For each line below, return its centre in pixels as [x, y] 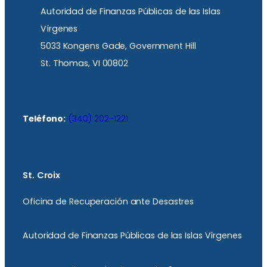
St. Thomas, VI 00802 [84, 63]
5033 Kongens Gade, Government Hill [118, 46]
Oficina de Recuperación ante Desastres [108, 202]
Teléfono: [44, 119]
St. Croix [42, 175]
